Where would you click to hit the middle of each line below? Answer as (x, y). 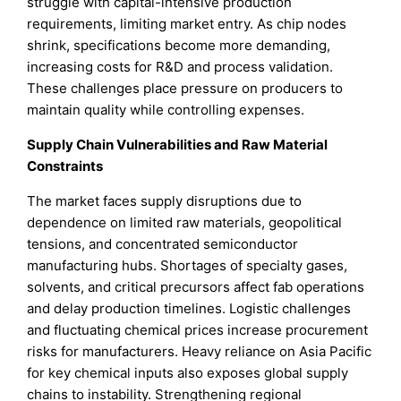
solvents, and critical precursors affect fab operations (196, 287)
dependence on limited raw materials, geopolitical (185, 223)
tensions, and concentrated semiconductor (163, 244)
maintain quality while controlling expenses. (166, 110)
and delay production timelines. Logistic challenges (189, 309)
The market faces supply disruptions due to (165, 201)
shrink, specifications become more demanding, (179, 46)
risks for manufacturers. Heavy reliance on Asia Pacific (200, 352)
